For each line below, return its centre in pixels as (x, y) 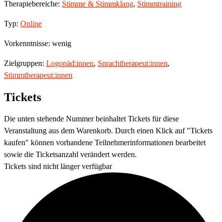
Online (31, 24)
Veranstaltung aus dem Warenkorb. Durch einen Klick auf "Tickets (108, 130)
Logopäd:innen (70, 63)
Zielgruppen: (25, 63)
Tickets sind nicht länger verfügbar (58, 166)
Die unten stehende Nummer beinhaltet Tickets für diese (91, 118)
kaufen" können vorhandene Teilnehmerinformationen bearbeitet (105, 142)
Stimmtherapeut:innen (38, 75)
